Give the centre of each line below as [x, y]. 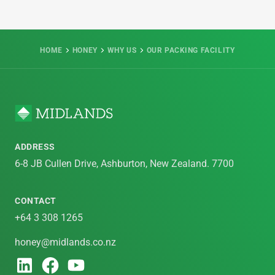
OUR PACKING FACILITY [191, 51]
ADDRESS [35, 147]
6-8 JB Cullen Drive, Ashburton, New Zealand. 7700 [124, 164]
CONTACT [36, 201]
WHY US [122, 51]
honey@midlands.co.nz [65, 242]
